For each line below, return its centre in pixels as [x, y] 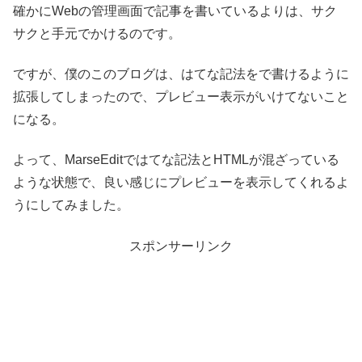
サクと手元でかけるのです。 [97, 33]
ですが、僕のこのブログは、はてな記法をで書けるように [181, 74]
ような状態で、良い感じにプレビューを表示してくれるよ [181, 183]
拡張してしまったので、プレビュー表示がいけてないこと [181, 97]
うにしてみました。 [71, 205]
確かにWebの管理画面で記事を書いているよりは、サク [175, 11]
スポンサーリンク [181, 246]
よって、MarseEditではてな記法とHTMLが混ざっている [176, 160]
